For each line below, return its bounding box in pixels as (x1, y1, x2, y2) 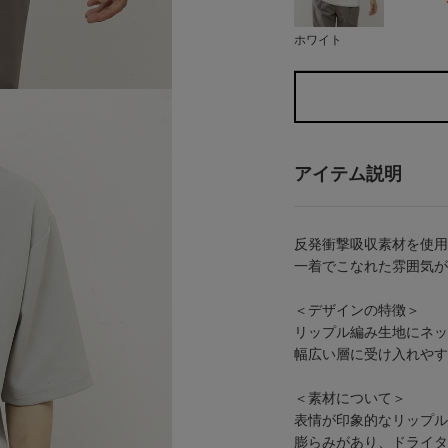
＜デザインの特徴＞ (294, 300, 420, 320)
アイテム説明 (294, 161, 402, 186)
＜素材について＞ (294, 388, 406, 408)
